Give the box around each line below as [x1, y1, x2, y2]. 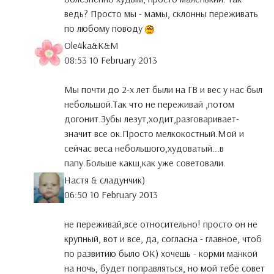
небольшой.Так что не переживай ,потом [64, 98, 234, 111]
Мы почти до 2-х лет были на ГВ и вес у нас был [64, 83, 262, 96]
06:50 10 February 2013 [64, 188, 158, 201]
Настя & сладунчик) [64, 174, 145, 187]
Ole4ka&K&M [64, 39, 119, 52]
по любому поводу [64, 22, 145, 35]
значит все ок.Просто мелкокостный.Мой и [64, 127, 244, 140]
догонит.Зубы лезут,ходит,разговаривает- [64, 113, 239, 125]
